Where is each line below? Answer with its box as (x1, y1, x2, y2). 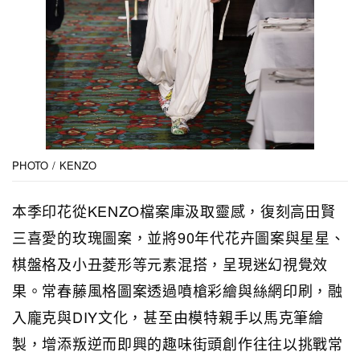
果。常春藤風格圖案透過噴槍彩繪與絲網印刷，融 (12, 279, 343, 301)
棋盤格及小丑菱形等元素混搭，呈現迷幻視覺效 (12, 252, 329, 274)
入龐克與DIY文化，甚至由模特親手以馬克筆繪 (12, 305, 324, 327)
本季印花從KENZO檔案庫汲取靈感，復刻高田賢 (12, 199, 336, 221)
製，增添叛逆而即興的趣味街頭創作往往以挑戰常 (12, 332, 343, 354)
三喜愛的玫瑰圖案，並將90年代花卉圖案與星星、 (12, 226, 346, 247)
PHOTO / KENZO (12, 157, 97, 173)
